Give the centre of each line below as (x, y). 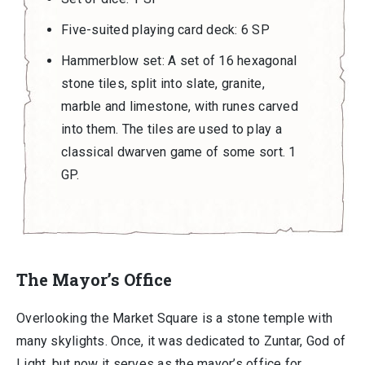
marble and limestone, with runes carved (180, 106)
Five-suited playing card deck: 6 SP (165, 30)
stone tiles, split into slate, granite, (163, 84)
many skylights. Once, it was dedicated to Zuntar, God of (181, 341)
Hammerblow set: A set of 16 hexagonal (179, 61)
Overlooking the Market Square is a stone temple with (174, 318)
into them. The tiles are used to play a (172, 129)
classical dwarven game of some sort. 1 (179, 152)
